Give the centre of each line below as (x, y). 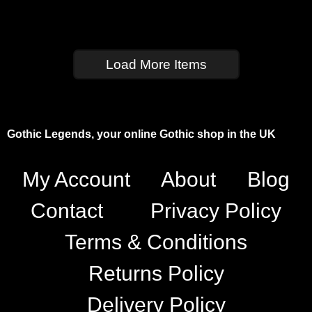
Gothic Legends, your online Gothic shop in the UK (141, 134)
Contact (67, 211)
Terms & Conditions (156, 242)
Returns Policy (156, 274)
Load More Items (156, 64)
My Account (77, 180)
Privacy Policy (216, 211)
